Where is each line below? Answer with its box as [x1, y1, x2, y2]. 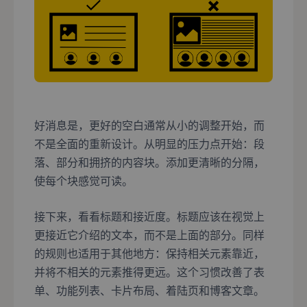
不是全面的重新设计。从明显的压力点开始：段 [34, 137, 265, 152]
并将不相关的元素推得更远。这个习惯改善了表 [34, 265, 265, 280]
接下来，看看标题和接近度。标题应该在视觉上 [34, 210, 265, 225]
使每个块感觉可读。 [34, 174, 133, 189]
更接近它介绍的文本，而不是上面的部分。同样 [34, 228, 265, 243]
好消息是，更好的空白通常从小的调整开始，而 [34, 119, 265, 134]
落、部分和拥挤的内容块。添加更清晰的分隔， [34, 156, 265, 171]
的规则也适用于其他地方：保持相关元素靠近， [34, 247, 265, 262]
